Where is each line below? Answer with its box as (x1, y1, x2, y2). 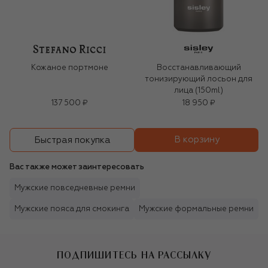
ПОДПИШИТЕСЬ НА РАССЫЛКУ (57, 250, 211, 260)
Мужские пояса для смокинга (14, 205, 129, 214)
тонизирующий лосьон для (145, 75, 252, 84)
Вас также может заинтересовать (10, 163, 144, 172)
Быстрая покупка (33, 135, 111, 145)
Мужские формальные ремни (139, 205, 254, 214)
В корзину (173, 135, 220, 145)
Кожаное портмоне (31, 64, 108, 72)
